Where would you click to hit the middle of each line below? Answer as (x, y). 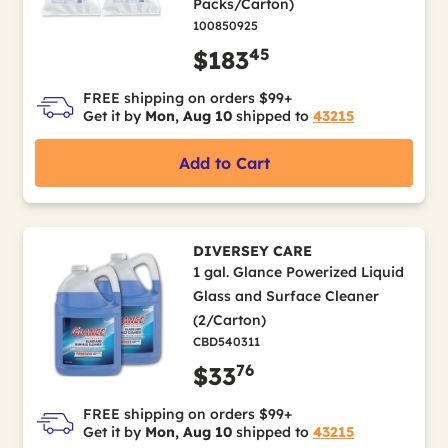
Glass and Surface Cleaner (285, 296)
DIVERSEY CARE (252, 251)
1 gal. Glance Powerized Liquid (298, 272)
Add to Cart (224, 163)
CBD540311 (226, 341)
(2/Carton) (229, 320)
